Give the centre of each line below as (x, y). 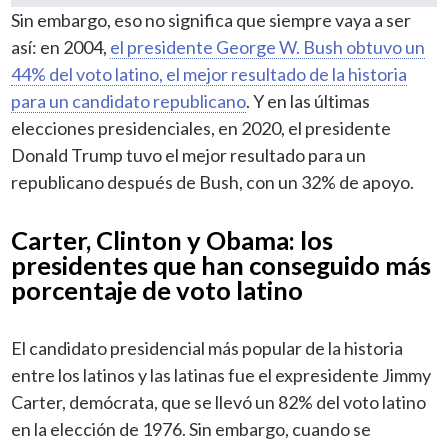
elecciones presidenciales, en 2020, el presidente (201, 127)
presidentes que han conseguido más (221, 264)
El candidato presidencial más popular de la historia (207, 347)
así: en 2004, (61, 46)
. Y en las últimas (308, 100)
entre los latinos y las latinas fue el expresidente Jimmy (221, 374)
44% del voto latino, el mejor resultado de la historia (209, 73)
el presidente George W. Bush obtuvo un (268, 46)
